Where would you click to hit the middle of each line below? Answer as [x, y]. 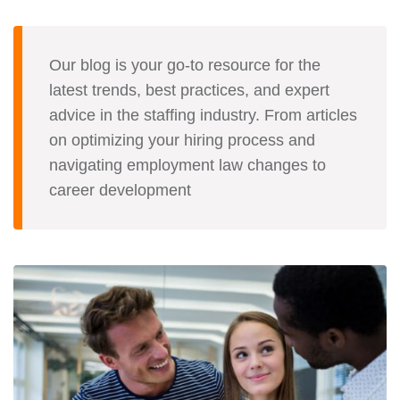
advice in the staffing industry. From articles [203, 116]
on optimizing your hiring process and [182, 141]
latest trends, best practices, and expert [189, 91]
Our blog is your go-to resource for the [185, 66]
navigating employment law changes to [187, 166]
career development [120, 191]
